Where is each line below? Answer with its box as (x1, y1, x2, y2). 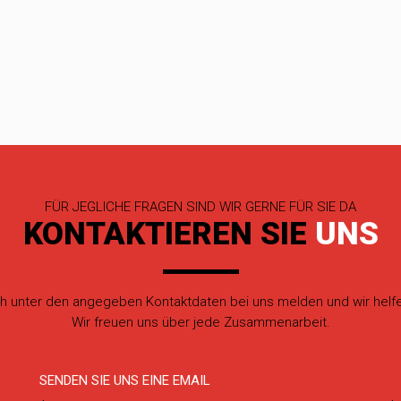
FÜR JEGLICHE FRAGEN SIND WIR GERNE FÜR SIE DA (45, 198, 356, 215)
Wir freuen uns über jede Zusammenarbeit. (71, 313, 330, 330)
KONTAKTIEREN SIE (22, 215, 307, 252)
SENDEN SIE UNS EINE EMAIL (39, 371, 210, 388)
